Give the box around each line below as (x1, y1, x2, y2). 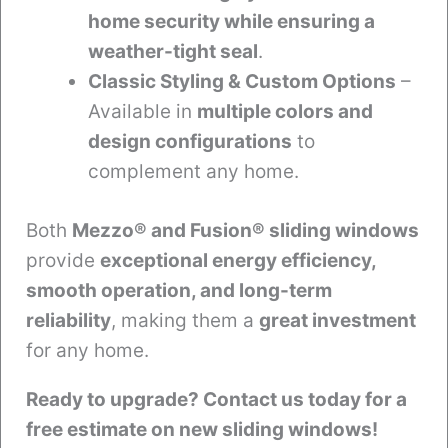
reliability (26, 308, 111, 332)
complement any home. (88, 160, 299, 184)
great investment (259, 308, 416, 332)
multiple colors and (197, 100, 373, 124)
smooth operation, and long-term (26, 278, 332, 302)
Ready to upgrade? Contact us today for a (26, 387, 407, 411)
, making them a (111, 308, 259, 332)
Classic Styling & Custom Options (88, 70, 396, 94)
